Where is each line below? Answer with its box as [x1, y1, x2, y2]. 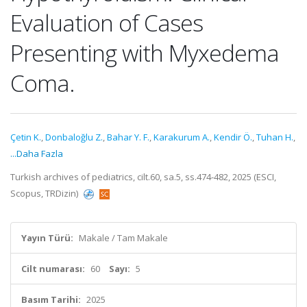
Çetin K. [10, 131, 41, 143]
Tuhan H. [256, 131, 293, 143]
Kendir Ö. [214, 131, 252, 143]
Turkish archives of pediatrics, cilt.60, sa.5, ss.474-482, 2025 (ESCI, [10, 171, 276, 183]
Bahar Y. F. [107, 131, 149, 143]
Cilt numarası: [21, 262, 85, 275]
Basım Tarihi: [21, 293, 81, 306]
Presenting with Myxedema [10, 37, 279, 69]
